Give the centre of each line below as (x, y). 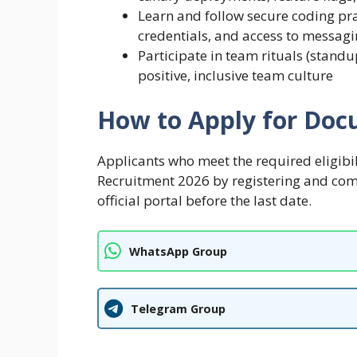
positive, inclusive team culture (235, 76)
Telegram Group (178, 308)
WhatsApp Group (178, 251)
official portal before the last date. (204, 200)
